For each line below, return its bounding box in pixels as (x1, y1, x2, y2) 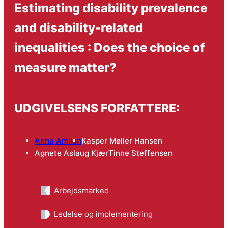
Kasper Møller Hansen (81, 135, 162, 146)
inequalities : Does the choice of (14, 39, 205, 55)
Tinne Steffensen (108, 148, 173, 158)
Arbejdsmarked (53, 185, 109, 195)
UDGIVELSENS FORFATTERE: (14, 101, 180, 116)
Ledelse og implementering (53, 209, 153, 219)
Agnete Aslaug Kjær (34, 148, 108, 158)
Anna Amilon (34, 135, 81, 146)
